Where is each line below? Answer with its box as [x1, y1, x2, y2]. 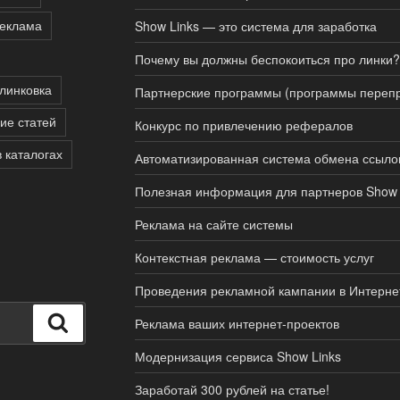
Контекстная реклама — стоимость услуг [134, 247, 374, 266]
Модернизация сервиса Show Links [134, 346, 341, 365]
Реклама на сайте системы [134, 214, 293, 233]
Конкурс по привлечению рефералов [134, 115, 353, 134]
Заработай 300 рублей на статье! [134, 379, 329, 398]
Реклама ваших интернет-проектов [134, 313, 339, 332]
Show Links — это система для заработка [134, 16, 377, 35]
